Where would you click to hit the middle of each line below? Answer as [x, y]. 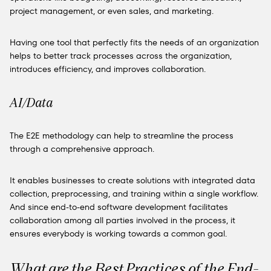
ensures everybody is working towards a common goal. [118, 233]
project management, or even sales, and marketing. [112, 11]
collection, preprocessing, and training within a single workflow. [134, 194]
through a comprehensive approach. [82, 149]
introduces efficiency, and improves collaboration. [108, 69]
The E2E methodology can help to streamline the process [122, 135]
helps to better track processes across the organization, [121, 56]
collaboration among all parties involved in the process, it [122, 220]
